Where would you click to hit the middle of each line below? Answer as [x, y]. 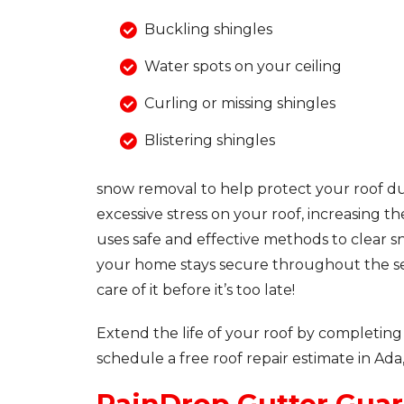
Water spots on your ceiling [243, 67]
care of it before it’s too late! [196, 290]
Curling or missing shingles [239, 104]
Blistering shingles [209, 141]
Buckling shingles [208, 30]
